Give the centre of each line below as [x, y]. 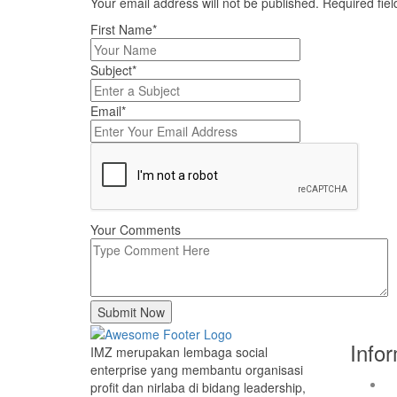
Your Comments [136, 230]
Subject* [113, 70]
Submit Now [131, 312]
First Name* [124, 29]
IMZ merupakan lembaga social [179, 352]
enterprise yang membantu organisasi [197, 370]
